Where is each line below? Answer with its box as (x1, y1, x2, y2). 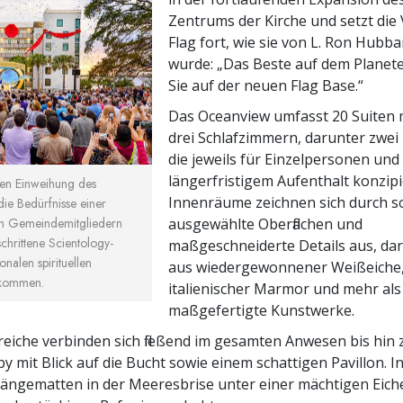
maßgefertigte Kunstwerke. (168, 300, 355, 320)
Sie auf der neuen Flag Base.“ (168, 75, 364, 95)
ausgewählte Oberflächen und (168, 213, 363, 234)
